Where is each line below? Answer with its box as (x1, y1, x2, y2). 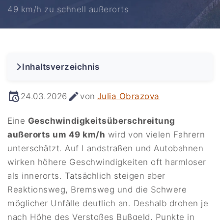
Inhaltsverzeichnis (22, 62, 100, 72)
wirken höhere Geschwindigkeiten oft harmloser (7, 157, 206, 167)
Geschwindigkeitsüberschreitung (27, 116, 175, 126)
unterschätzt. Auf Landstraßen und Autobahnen (7, 143, 204, 154)
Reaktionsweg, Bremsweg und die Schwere (7, 185, 187, 195)
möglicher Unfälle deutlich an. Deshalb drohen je (7, 198, 209, 209)
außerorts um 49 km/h (7, 130, 106, 140)
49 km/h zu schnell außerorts (7, 4, 129, 15)
